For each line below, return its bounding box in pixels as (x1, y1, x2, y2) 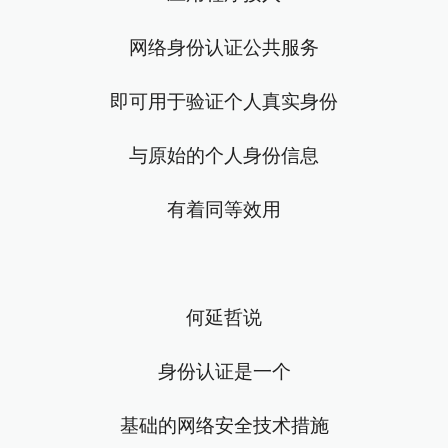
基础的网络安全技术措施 (119, 415, 329, 437)
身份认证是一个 (157, 361, 291, 383)
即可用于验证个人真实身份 (110, 91, 338, 113)
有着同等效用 (167, 199, 281, 221)
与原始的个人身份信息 (129, 145, 319, 167)
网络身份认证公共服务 (129, 37, 319, 59)
